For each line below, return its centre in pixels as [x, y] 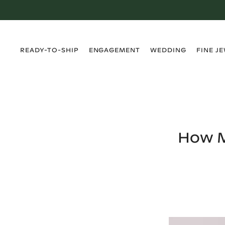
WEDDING [168, 50]
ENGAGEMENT [115, 50]
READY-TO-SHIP [49, 50]
